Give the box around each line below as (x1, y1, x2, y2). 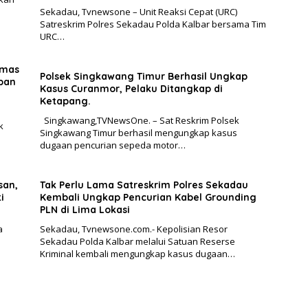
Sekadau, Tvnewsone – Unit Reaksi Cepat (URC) (39, 5, 237, 19)
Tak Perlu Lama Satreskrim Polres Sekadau (39, 179, 248, 192)
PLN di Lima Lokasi (39, 203, 130, 217)
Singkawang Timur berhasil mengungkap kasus (39, 126, 237, 140)
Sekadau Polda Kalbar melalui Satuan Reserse (39, 235, 235, 248)
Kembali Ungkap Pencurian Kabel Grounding (39, 191, 256, 204)
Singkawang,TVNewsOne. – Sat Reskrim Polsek (39, 114, 239, 127)
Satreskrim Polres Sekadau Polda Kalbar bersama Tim (39, 18, 266, 31)
